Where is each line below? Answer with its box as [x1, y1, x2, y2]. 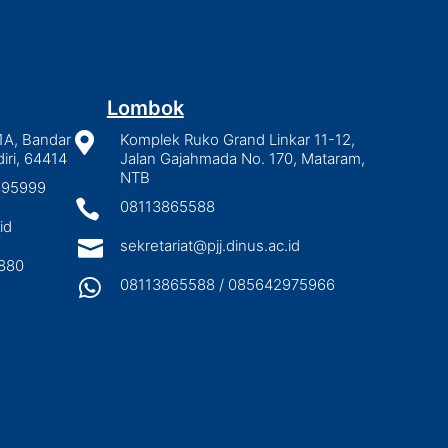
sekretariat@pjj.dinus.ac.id [119, 235, 300, 255]
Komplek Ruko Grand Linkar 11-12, [119, 129, 355, 149]
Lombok [106, 95, 184, 120]
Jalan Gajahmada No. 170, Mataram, [119, 148, 365, 168]
